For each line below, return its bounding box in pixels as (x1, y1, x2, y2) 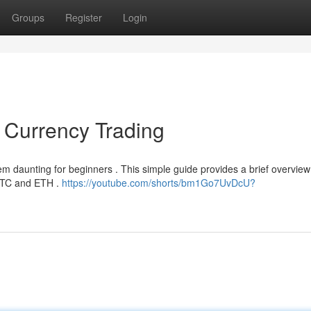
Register (65, 10, 102, 24)
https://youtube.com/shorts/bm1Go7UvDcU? (62, 176, 255, 190)
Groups (12, 10, 44, 24)
